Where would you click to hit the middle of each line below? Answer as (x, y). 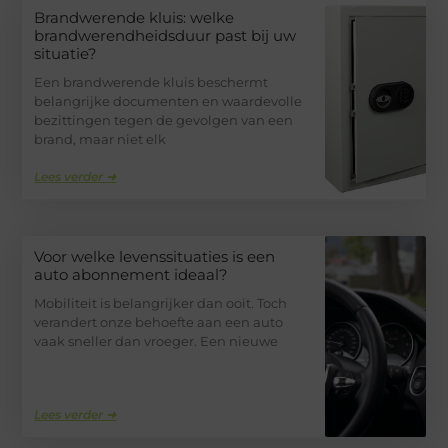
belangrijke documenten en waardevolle (168, 101)
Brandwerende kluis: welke (134, 17)
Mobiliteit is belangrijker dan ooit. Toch (161, 302)
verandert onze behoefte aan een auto (159, 321)
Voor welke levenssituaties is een (155, 256)
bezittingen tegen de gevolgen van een (164, 120)
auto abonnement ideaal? (131, 274)
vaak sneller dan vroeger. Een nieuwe (156, 340)
